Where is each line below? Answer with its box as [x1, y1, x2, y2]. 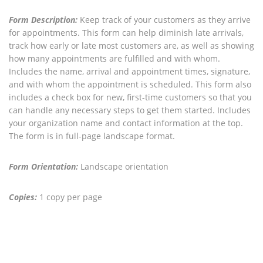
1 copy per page [37, 191, 102, 203]
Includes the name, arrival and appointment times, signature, [9, 66, 250, 77]
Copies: [9, 191, 37, 203]
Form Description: [9, 14, 77, 25]
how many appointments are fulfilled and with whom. [9, 53, 220, 64]
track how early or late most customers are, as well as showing [9, 40, 254, 51]
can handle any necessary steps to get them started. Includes [9, 104, 251, 116]
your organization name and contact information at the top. [9, 117, 243, 129]
